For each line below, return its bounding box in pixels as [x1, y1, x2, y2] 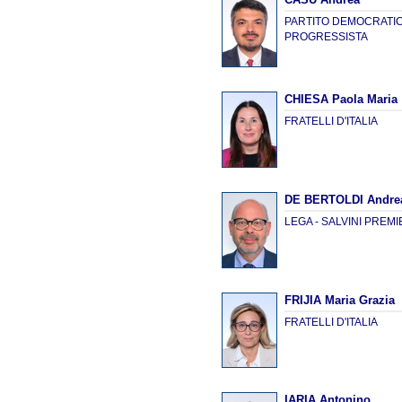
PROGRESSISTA [284, 30, 369, 43]
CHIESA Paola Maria [284, 92, 398, 107]
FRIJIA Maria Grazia [284, 293, 396, 307]
